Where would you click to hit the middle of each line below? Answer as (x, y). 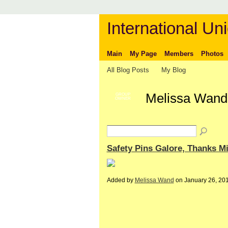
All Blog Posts (128, 70)
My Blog (174, 70)
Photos (212, 53)
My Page (143, 53)
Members (179, 53)
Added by (121, 180)
